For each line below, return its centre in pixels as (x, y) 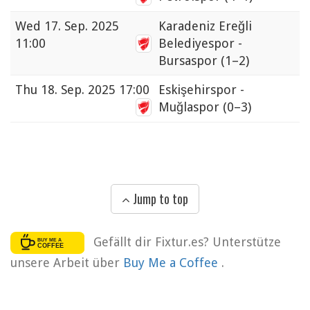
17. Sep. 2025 (82, 26)
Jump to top (159, 198)
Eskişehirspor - (201, 90)
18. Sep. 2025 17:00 (95, 90)
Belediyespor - (200, 44)
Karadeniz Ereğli (205, 26)
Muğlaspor (191, 107)
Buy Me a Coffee (172, 263)
